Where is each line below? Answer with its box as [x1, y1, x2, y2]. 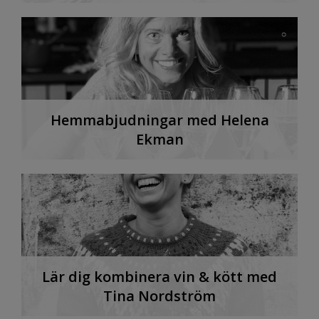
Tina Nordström [103, 286, 216, 305]
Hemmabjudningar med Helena [50, 110, 269, 130]
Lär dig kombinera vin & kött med [42, 266, 277, 286]
